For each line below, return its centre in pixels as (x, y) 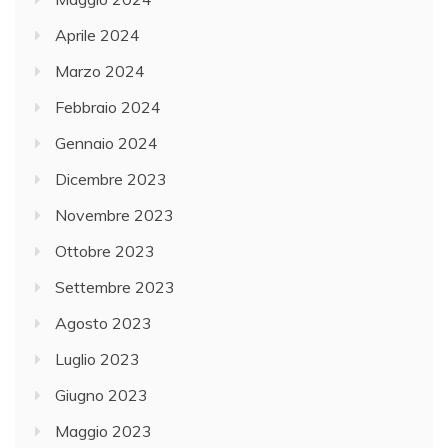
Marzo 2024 (100, 70)
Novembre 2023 (114, 214)
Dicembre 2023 (111, 178)
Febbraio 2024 (108, 106)
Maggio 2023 (103, 430)
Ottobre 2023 (105, 250)
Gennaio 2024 (106, 142)
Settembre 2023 (115, 286)
